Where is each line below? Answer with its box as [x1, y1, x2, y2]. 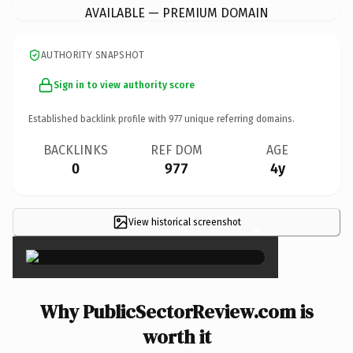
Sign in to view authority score [54, 79, 195, 91]
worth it [142, 323, 211, 350]
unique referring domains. [182, 113, 295, 124]
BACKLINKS [43, 142, 108, 158]
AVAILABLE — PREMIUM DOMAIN [84, 5, 269, 20]
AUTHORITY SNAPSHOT [41, 49, 145, 61]
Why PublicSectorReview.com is [39, 298, 314, 325]
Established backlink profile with [28, 113, 169, 124]
